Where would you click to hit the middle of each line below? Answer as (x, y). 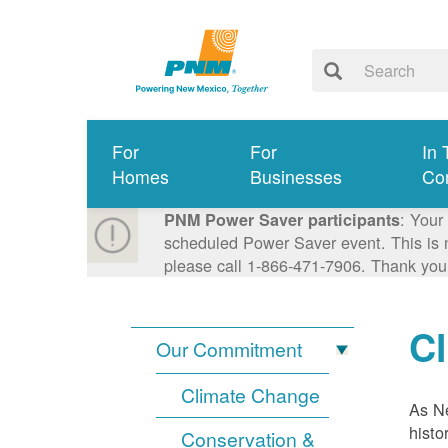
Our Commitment (229, 349)
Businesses (295, 177)
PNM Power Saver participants (281, 220)
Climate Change (251, 395)
